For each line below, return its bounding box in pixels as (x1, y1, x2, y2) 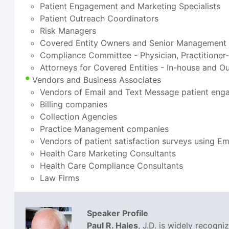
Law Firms (40, 173, 80, 184)
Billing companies (40, 99, 108, 110)
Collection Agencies (40, 111, 118, 122)
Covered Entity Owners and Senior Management (40, 38, 227, 49)
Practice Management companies (40, 124, 169, 134)
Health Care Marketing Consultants (40, 148, 176, 159)
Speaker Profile (87, 208, 149, 219)
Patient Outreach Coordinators (40, 13, 159, 24)
